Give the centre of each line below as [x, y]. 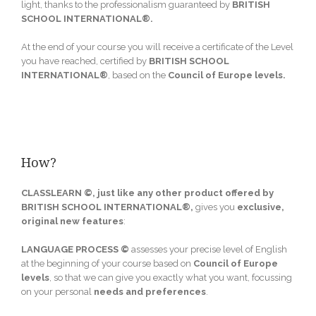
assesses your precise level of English [208, 249]
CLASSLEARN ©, [59, 193]
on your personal [57, 291]
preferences [175, 291]
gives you [215, 207]
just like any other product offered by [186, 193]
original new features [72, 221]
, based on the [138, 75]
